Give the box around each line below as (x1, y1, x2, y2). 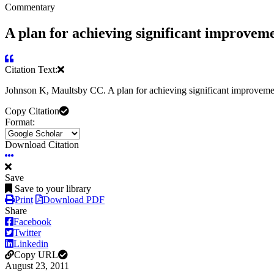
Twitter (13, 228, 41, 239)
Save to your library (15, 183, 91, 194)
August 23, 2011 (5, 261, 69, 272)
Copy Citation (5, 106, 59, 117)
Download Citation (5, 139, 79, 150)
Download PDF (43, 194, 105, 206)
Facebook (13, 217, 51, 228)
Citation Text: (5, 64, 57, 75)
